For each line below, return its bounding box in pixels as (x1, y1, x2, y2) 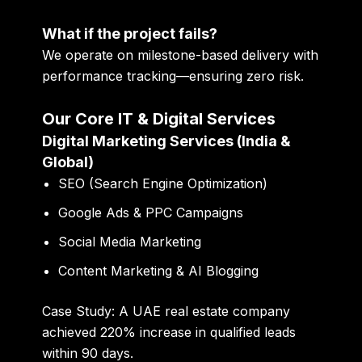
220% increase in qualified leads (100, 324, 297, 341)
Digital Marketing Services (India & (42, 133, 292, 150)
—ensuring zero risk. (176, 67, 305, 84)
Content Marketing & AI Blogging (58, 263, 259, 280)
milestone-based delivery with (137, 46, 319, 63)
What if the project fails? (42, 24, 218, 42)
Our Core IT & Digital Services (42, 109, 276, 129)
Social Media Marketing (58, 234, 202, 250)
